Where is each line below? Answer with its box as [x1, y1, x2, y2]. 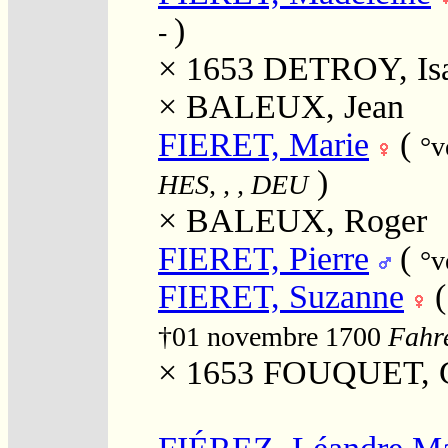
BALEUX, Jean [186, 87, 404, 125]
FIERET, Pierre [158, 239, 369, 277]
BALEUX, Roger [186, 201, 427, 239]
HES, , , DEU [158, 168, 308, 200]
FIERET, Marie [158, 125, 369, 163]
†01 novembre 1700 [158, 320, 388, 352]
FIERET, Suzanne [158, 277, 404, 315]
